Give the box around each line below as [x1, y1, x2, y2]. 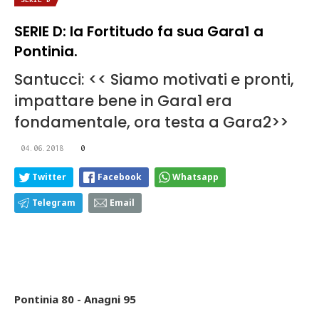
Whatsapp [172, 170, 219, 183]
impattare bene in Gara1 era [14, 90, 232, 111]
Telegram [32, 196, 75, 209]
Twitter [32, 170, 66, 183]
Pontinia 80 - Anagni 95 [14, 291, 136, 306]
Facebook [98, 170, 142, 183]
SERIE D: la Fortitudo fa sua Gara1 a [14, 21, 263, 41]
